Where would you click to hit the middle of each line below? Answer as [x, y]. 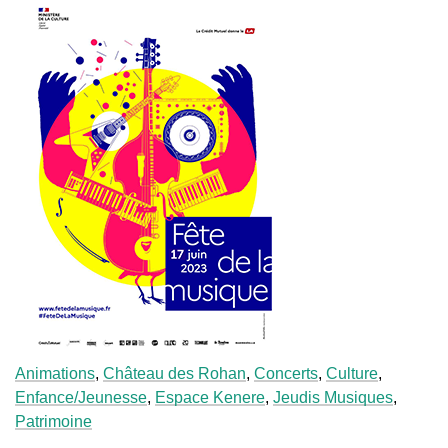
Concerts [286, 373]
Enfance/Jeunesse [81, 397]
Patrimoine [53, 421]
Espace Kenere [210, 397]
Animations [55, 373]
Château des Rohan [174, 373]
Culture [352, 373]
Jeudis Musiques [333, 397]
